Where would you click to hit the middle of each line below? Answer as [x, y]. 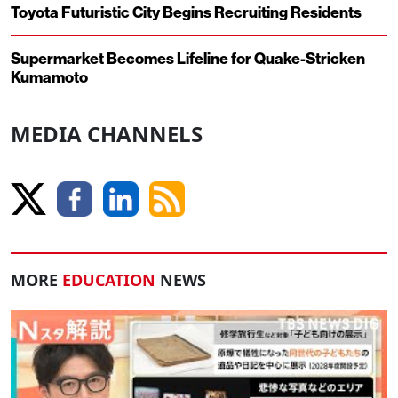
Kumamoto [49, 76]
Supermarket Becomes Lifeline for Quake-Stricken [188, 58]
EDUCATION [109, 279]
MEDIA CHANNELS [107, 133]
